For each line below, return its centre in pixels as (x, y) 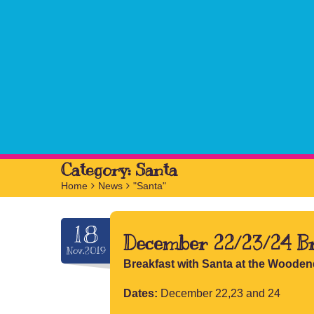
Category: (98, 170)
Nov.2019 (86, 251)
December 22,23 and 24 (219, 293)
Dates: (141, 293)
